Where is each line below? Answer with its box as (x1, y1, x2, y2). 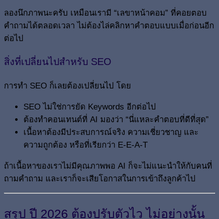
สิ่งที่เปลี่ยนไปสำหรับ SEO (4, 56, 111, 67)
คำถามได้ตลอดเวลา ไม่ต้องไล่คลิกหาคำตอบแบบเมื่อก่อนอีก (4, 21, 214, 30)
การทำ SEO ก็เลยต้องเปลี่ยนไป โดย (4, 81, 131, 90)
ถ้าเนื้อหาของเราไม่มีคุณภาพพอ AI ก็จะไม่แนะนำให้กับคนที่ (4, 161, 212, 171)
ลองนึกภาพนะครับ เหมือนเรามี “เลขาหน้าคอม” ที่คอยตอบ (4, 8, 207, 18)
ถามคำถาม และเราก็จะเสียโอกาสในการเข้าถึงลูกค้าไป (4, 174, 196, 183)
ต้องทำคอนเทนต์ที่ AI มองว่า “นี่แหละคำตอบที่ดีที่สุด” (23, 114, 209, 124)
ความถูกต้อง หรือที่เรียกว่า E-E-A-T (23, 140, 148, 150)
